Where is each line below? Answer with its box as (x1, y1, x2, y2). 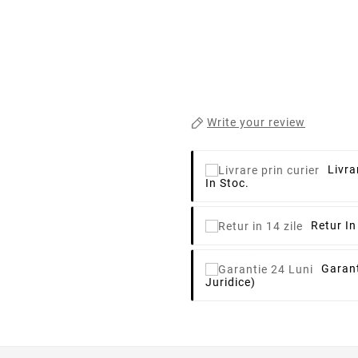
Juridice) (205, 276, 256, 289)
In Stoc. (205, 176, 249, 189)
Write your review (207, 115, 305, 129)
